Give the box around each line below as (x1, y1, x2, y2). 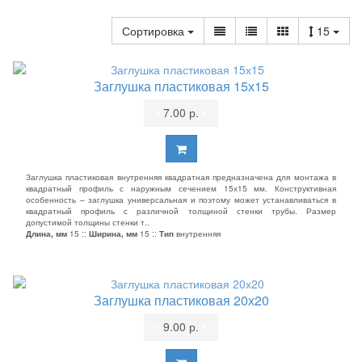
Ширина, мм (89, 228, 137, 239)
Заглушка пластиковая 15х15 (93, 77, 269, 95)
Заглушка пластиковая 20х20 (93, 291, 269, 309)
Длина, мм (26, 228, 67, 239)
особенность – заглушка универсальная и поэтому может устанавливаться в (26, 194, 336, 205)
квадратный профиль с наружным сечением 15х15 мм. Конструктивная (26, 183, 336, 194)
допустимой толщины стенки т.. (26, 217, 149, 228)
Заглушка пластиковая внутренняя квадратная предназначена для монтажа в (26, 171, 336, 183)
